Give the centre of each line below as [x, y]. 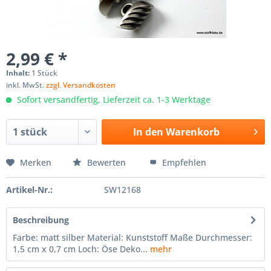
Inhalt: [19, 73]
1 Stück [44, 73]
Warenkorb [192, 132]
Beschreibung [41, 220]
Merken [36, 162]
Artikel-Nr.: [29, 190]
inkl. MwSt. [26, 85]
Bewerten [106, 162]
